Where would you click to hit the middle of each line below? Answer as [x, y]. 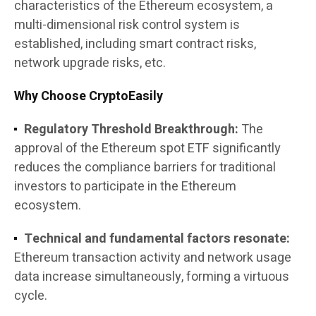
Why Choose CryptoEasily [89, 97]
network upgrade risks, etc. [90, 63]
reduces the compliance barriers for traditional [145, 168]
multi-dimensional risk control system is [127, 25]
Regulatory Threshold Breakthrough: [133, 130]
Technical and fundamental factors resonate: [157, 239]
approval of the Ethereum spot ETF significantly [147, 149]
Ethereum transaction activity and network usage [153, 258]
